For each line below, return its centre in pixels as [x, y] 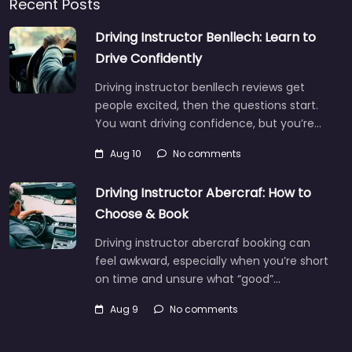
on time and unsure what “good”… [188, 279]
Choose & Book [142, 214]
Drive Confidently [148, 59]
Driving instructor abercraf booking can [203, 243]
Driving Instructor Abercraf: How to [203, 193]
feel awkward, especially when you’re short [212, 261]
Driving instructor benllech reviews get [200, 88]
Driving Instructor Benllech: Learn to [205, 38]
